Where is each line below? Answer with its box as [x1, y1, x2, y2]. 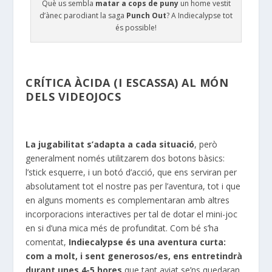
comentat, [25, 236, 69, 248]
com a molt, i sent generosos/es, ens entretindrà [25, 250, 243, 262]
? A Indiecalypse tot [166, 10, 233, 21]
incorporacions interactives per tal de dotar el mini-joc [25, 208, 238, 220]
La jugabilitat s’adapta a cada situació [25, 138, 195, 151]
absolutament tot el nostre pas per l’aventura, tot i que [25, 180, 241, 192]
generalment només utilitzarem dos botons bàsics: [25, 152, 225, 165]
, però [194, 138, 218, 151]
